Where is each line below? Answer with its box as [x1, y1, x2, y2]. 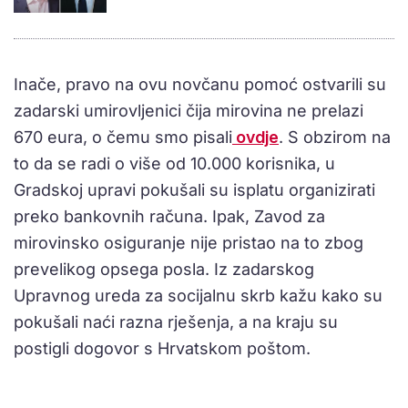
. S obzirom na [279, 127, 391, 148]
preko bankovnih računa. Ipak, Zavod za [14, 207, 325, 227]
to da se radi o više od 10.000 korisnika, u [14, 154, 335, 174]
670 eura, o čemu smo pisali [14, 127, 232, 148]
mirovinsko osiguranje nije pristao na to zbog [14, 233, 363, 253]
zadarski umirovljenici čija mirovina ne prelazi [14, 101, 363, 121]
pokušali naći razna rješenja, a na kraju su [14, 312, 338, 332]
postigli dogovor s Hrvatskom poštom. [14, 339, 311, 359]
